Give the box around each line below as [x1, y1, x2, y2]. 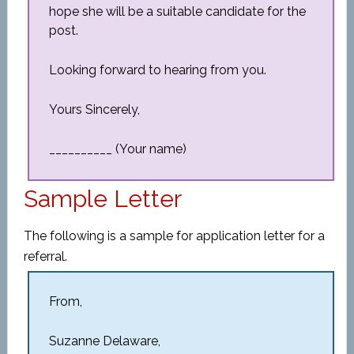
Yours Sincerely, [48, 102, 140, 117]
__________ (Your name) [48, 141, 186, 156]
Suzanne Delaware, [48, 333, 160, 348]
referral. [23, 249, 67, 264]
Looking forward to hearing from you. [48, 62, 266, 77]
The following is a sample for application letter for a [23, 228, 325, 243]
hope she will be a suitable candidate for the [48, 4, 306, 19]
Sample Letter [23, 185, 182, 213]
